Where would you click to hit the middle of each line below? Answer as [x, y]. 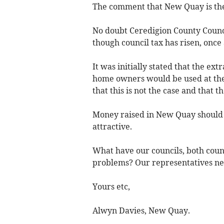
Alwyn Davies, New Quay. [141, 211]
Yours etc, [111, 187]
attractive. [112, 127]
